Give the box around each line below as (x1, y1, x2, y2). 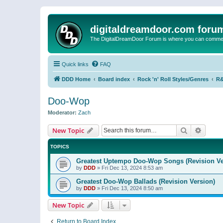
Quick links (62, 61, 89, 67)
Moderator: (48, 110, 77, 115)
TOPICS (50, 143, 69, 149)
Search (188, 125, 209, 134)
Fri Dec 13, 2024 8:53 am (102, 164, 163, 171)
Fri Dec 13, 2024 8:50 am (102, 185, 163, 191)
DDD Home (62, 76, 91, 82)
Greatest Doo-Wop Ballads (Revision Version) (76, 177, 215, 185)
